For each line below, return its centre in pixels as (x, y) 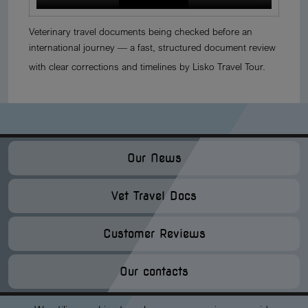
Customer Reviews (154, 234)
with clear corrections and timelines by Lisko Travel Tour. (147, 66)
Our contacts (154, 272)
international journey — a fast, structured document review (152, 47)
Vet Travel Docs (154, 196)
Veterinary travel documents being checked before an (141, 31)
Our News (154, 158)
